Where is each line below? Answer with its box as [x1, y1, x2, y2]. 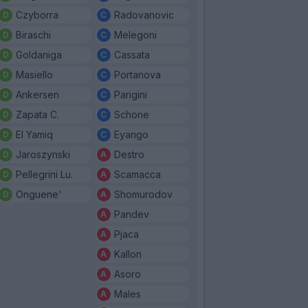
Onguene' [16, 188, 62, 200]
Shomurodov [113, 188, 173, 200]
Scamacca [113, 168, 161, 180]
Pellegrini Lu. [16, 168, 73, 180]
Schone [113, 108, 149, 120]
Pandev [113, 208, 149, 220]
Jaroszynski [16, 148, 70, 160]
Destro [113, 148, 144, 160]
